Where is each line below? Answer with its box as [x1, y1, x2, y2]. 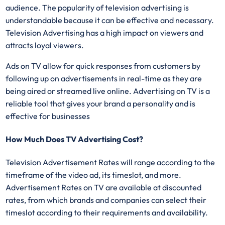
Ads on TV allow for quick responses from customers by [6, 60, 201, 71]
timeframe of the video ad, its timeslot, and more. [6, 170, 182, 180]
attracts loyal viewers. [6, 40, 84, 50]
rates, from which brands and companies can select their [6, 195, 207, 205]
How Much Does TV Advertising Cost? [6, 134, 144, 144]
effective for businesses [6, 110, 90, 121]
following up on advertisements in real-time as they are [6, 73, 202, 83]
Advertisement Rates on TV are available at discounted [6, 182, 202, 193]
